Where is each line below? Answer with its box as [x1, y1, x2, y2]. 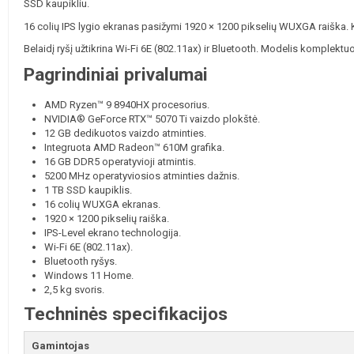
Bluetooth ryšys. [44, 255, 118, 268]
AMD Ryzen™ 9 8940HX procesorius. [44, 99, 210, 111]
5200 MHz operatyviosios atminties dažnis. [44, 170, 240, 183]
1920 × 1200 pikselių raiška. [44, 213, 170, 225]
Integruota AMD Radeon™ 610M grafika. [44, 141, 225, 154]
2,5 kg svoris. [44, 284, 105, 296]
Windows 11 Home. [44, 269, 134, 282]
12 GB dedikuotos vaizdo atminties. [44, 127, 207, 140]
